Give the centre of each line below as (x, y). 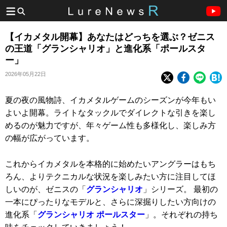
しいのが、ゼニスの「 (46, 189)
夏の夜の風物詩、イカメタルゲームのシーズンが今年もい (110, 100)
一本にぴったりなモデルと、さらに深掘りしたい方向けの (110, 202)
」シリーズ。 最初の (180, 189)
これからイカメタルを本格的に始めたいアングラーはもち (110, 164)
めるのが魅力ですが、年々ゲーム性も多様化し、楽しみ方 (110, 125)
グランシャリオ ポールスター (91, 214)
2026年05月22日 (26, 74)
